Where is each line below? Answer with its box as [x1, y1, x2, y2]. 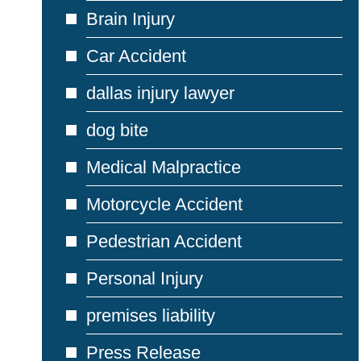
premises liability [86, 305, 215, 326]
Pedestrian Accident [86, 231, 242, 251]
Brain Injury [86, 9, 175, 29]
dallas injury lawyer [86, 83, 234, 103]
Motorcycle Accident [86, 194, 243, 214]
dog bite [86, 120, 148, 140]
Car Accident [86, 46, 186, 66]
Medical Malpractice [86, 157, 241, 177]
